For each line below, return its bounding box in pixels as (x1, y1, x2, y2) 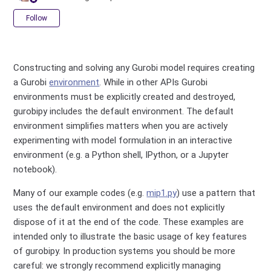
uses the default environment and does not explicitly (13, 202, 225, 214)
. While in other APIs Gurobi (99, 77, 208, 88)
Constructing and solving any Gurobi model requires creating (13, 62, 255, 74)
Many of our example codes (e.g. (13, 188, 147, 199)
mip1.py (146, 188, 177, 199)
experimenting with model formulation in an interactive (13, 135, 233, 146)
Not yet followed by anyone (60, 10, 171, 22)
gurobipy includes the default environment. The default (13, 106, 234, 117)
